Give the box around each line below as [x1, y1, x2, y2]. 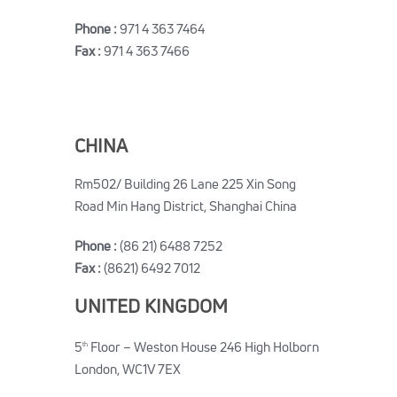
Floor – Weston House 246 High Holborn [88, 338, 319, 356]
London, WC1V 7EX [74, 360, 181, 378]
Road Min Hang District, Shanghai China [74, 197, 297, 215]
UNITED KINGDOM [74, 293, 228, 318]
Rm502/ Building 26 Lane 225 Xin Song [74, 175, 296, 193]
